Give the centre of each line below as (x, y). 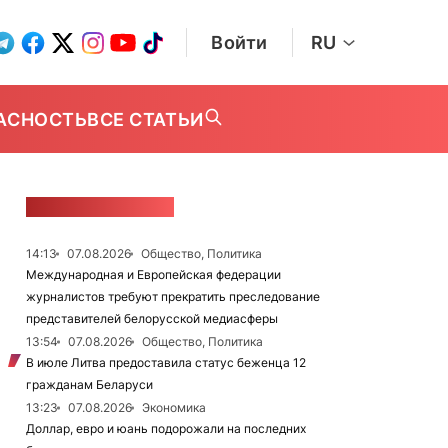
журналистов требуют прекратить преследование (173, 296)
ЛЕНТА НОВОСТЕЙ (100, 207)
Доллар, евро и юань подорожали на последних (166, 428)
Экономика (174, 407)
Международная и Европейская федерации (153, 274)
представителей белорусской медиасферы (152, 318)
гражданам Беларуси (89, 384)
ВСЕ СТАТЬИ (145, 119)
